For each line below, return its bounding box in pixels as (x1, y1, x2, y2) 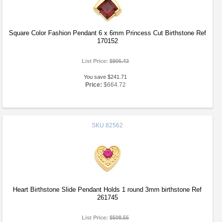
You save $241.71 (84, 74, 127, 80)
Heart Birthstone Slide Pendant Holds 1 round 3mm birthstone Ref (13, 186, 202, 193)
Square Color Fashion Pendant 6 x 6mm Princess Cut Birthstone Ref (8, 29, 206, 37)
